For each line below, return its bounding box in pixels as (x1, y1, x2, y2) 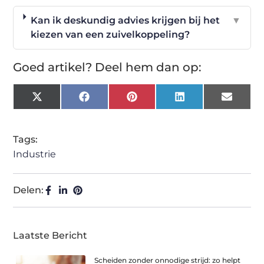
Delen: (13, 184, 44, 196)
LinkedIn (184, 95, 226, 107)
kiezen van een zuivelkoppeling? (30, 29, 190, 41)
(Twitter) (41, 104, 81, 116)
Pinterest (136, 95, 180, 107)
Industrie (13, 148, 57, 160)
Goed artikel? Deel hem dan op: (13, 60, 202, 75)
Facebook (88, 95, 136, 107)
